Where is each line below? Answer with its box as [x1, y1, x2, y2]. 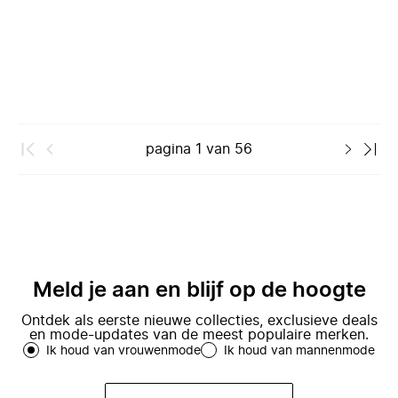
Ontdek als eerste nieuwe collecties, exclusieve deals [20, 314, 378, 328]
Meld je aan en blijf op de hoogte [32, 280, 366, 301]
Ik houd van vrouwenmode [46, 345, 201, 357]
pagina [146, 142, 191, 156]
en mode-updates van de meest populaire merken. [29, 328, 369, 342]
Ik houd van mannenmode [224, 345, 375, 357]
